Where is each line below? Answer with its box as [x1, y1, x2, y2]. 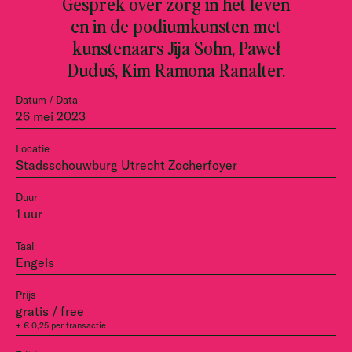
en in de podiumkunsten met [71, 13, 281, 38]
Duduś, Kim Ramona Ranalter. [67, 57, 285, 82]
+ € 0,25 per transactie [16, 320, 106, 331]
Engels [16, 255, 54, 270]
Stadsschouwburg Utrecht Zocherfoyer [16, 157, 237, 173]
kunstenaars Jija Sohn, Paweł [71, 35, 280, 60]
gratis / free [16, 303, 84, 319]
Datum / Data [16, 93, 78, 106]
